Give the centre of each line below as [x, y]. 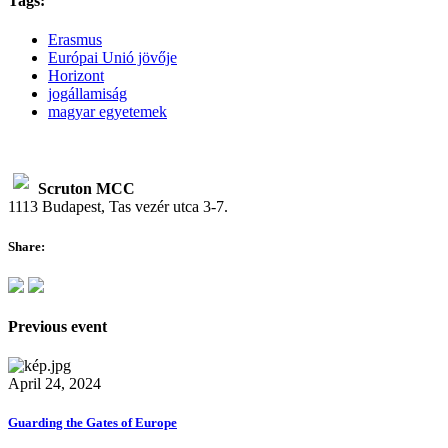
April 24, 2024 [54, 384]
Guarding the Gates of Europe [92, 423]
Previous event [57, 327]
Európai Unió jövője [112, 58]
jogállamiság [87, 94]
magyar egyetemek [107, 112]
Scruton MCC [86, 189]
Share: [26, 246]
